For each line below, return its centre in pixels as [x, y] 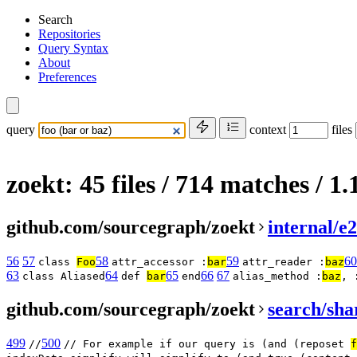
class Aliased [64, 276]
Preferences [67, 77]
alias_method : [277, 276]
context [268, 129]
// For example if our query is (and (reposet [207, 343]
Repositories [69, 34]
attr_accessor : [159, 261]
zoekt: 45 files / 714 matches [161, 184]
